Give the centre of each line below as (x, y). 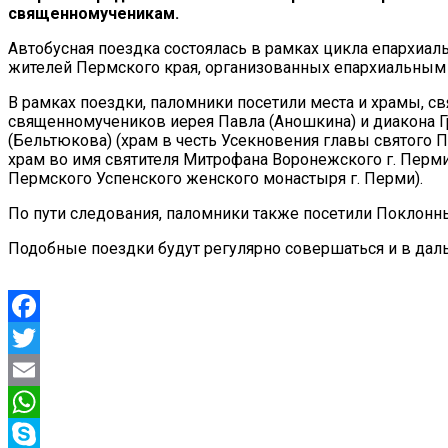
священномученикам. (93, 13)
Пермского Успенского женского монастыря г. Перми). (215, 178)
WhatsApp (44, 433)
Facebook (42, 337)
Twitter (32, 369)
